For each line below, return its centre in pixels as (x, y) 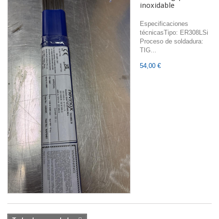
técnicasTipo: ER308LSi (174, 33)
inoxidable (157, 5)
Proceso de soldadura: (172, 41)
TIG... (148, 50)
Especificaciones (164, 24)
